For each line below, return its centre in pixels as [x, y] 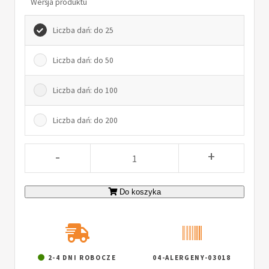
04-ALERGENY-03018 [192, 257]
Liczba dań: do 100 [86, 90]
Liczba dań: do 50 [83, 60]
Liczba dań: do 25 [83, 30]
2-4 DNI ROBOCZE [81, 257]
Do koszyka [140, 192]
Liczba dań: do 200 [86, 120]
